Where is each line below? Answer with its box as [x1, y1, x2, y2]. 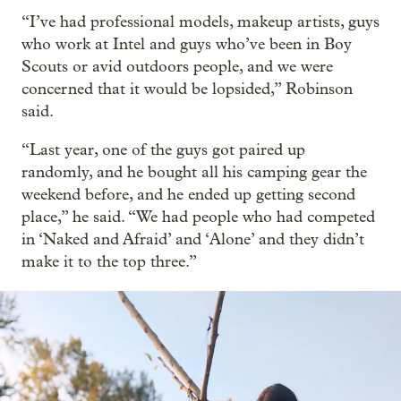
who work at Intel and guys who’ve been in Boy [21, 34, 352, 54]
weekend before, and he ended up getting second [21, 184, 355, 204]
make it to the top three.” [21, 252, 197, 271]
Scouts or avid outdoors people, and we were [21, 56, 333, 76]
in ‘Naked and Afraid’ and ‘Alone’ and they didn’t [21, 229, 364, 249]
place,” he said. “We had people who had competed [21, 207, 375, 226]
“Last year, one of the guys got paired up [21, 140, 305, 159]
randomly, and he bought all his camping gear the [21, 162, 367, 182]
